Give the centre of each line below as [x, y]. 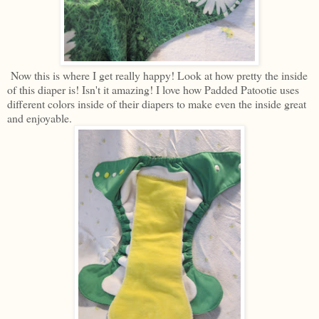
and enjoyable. [40, 118]
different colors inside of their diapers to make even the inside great [157, 104]
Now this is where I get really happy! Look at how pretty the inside [157, 75]
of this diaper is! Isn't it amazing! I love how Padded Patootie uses [153, 90]
